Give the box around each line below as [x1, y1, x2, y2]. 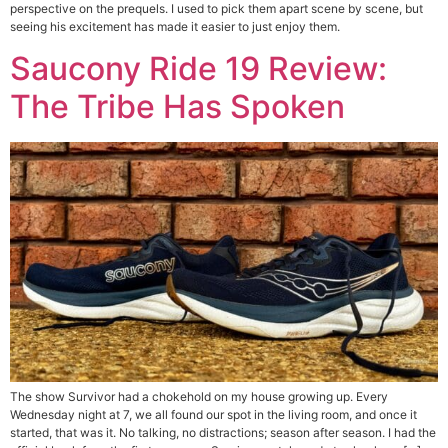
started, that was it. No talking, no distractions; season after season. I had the [10, 425, 436, 441]
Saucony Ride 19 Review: [10, 49, 387, 89]
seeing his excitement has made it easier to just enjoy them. [10, 18, 343, 34]
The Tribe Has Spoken [10, 87, 345, 127]
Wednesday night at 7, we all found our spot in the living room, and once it [10, 407, 417, 423]
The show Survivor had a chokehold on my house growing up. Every [10, 389, 388, 405]
